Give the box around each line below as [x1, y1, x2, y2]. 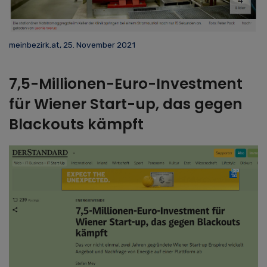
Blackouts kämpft [9, 114, 144, 135]
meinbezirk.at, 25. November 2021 [9, 40, 135, 50]
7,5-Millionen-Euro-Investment [9, 73, 243, 95]
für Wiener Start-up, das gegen [9, 94, 243, 115]
